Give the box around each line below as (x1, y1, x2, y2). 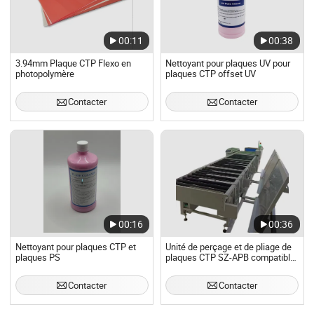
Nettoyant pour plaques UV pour (165, 57, 291, 70)
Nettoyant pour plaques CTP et (15, 241, 136, 254)
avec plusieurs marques (165, 262, 261, 275)
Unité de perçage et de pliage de (165, 241, 292, 254)
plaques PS (15, 252, 60, 264)
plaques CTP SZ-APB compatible (165, 252, 296, 264)
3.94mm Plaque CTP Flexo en (15, 57, 131, 70)
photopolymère (15, 68, 74, 81)
